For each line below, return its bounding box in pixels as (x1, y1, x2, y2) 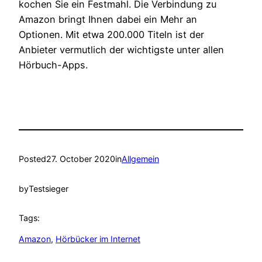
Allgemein (122, 154, 159, 164)
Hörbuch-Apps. (19, 59, 88, 71)
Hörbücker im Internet (56, 234, 140, 244)
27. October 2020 (46, 154, 115, 164)
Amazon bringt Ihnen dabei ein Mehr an (19, 13, 197, 26)
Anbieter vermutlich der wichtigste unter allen (19, 44, 224, 56)
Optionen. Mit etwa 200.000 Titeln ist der (19, 29, 204, 41)
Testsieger (29, 183, 68, 194)
